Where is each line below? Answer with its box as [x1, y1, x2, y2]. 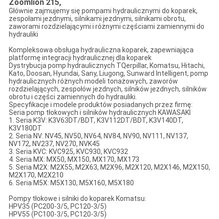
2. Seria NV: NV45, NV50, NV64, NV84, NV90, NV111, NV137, [8, 132, 188, 140]
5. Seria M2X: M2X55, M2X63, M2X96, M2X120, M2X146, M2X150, [8, 163, 210, 172]
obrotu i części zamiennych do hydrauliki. [8, 93, 137, 101]
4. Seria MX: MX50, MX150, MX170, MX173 [8, 155, 139, 164]
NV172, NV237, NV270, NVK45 [8, 140, 100, 148]
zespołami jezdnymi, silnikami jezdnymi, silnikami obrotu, [8, 15, 186, 23]
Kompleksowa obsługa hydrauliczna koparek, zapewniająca [8, 46, 194, 54]
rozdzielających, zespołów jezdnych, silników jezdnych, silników [8, 85, 207, 93]
